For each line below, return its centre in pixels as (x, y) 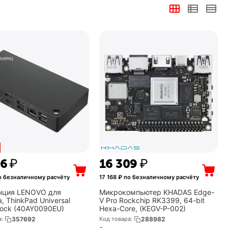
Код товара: (116, 219)
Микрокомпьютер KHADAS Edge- (156, 192)
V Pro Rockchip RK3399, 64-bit (152, 200)
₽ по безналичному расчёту (158, 177)
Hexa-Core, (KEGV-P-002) (142, 208)
